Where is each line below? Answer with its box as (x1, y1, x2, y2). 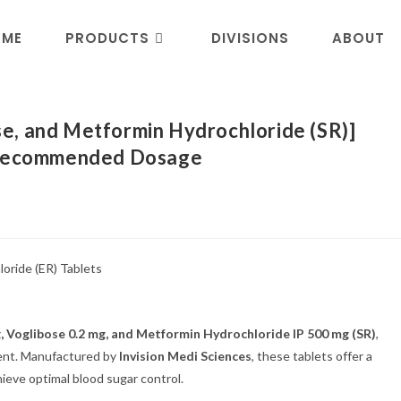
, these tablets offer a (252, 348, 372, 363)
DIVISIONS (211, 29, 289, 47)
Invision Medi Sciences (119, 348, 252, 363)
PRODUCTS (65, 29, 149, 47)
